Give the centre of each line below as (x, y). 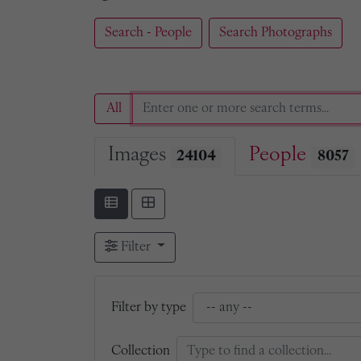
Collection (141, 351)
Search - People (148, 33)
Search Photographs (276, 33)
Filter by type (149, 307)
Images (139, 156)
